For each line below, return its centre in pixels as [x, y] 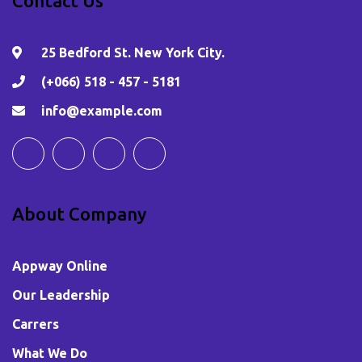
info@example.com [102, 110]
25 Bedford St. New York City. [131, 52]
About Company [79, 213]
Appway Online [60, 265]
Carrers [36, 324]
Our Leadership [61, 295]
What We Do [50, 353]
